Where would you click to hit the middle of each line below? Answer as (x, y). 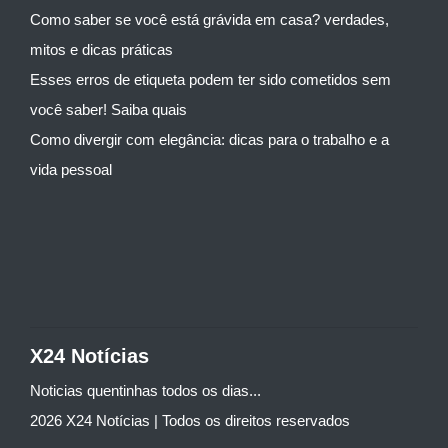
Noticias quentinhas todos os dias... (145, 391)
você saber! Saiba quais (108, 110)
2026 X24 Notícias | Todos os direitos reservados (190, 421)
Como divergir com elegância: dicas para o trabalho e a (209, 140)
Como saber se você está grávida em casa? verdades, (209, 20)
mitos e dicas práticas (101, 50)
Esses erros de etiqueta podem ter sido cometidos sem (210, 80)
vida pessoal (71, 170)
